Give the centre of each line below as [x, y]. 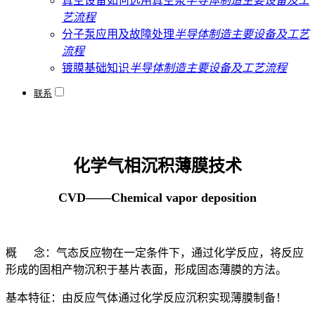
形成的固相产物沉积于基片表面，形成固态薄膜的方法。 [148, 269]
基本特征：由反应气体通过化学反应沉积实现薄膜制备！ [146, 297]
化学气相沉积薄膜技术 [157, 166]
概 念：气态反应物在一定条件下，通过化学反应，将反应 [155, 252]
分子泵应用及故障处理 [118, 34]
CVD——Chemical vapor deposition [157, 198]
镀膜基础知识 [96, 67]
